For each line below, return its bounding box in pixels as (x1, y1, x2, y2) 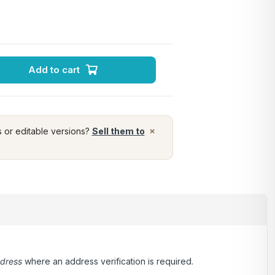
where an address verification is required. (22, 256, 193, 267)
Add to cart (28, 64, 80, 76)
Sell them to (91, 126, 145, 137)
